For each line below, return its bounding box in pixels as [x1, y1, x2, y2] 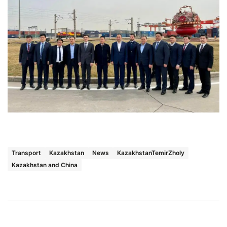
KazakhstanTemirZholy [117, 148, 184, 157]
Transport [12, 148, 41, 157]
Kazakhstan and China [12, 161, 78, 169]
